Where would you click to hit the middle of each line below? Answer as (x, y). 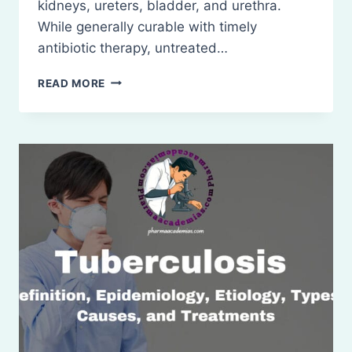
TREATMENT (140, 145)
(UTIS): (125, 128)
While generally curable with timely (147, 26)
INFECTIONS (140, 112)
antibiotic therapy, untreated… (133, 48)
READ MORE (72, 83)
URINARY (131, 79)
